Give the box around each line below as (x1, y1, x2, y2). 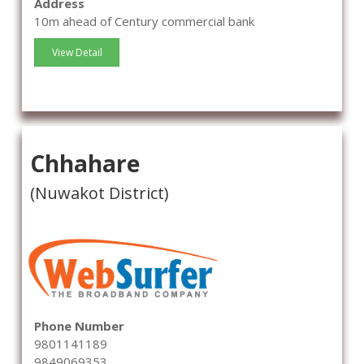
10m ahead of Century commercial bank (34, 12, 254, 29)
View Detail (51, 45, 102, 59)
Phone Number (34, 318, 124, 335)
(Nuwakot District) (30, 181, 169, 204)
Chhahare (30, 147, 140, 179)
